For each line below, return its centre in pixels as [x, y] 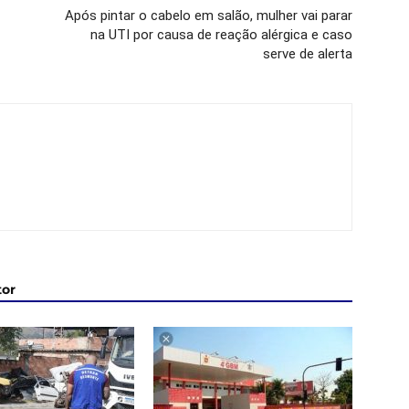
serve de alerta [308, 54]
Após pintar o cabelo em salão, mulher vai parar [209, 16]
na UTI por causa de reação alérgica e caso [221, 35]
